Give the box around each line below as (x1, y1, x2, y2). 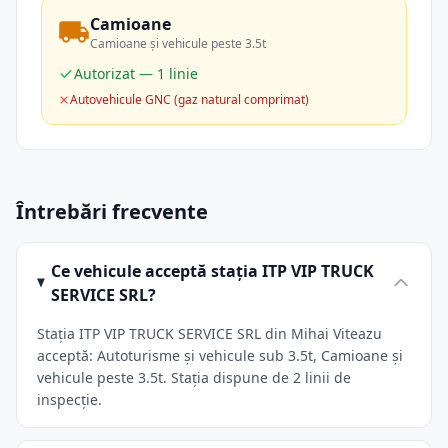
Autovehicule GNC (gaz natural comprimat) (70, 91, 309, 108)
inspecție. (37, 390, 102, 409)
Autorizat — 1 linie (74, 64, 198, 83)
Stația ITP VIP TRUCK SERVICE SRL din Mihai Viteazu (37, 324, 382, 343)
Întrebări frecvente (16, 198, 208, 225)
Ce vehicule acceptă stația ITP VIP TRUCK (51, 260, 375, 282)
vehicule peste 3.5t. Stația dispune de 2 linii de (37, 368, 351, 387)
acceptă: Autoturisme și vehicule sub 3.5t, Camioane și (37, 346, 403, 365)
